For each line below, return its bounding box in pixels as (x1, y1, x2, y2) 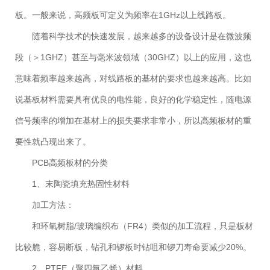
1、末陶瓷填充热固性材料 (32, 179, 130, 189)
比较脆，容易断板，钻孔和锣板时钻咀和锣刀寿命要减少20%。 (15, 242, 251, 253)
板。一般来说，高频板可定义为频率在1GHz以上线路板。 (15, 10, 231, 20)
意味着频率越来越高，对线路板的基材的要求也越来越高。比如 (15, 74, 251, 84)
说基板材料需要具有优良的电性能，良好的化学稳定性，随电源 (15, 95, 251, 105)
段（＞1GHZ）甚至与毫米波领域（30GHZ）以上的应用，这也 (15, 52, 251, 63)
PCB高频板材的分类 (32, 158, 108, 168)
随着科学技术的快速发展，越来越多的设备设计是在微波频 (32, 31, 251, 42)
